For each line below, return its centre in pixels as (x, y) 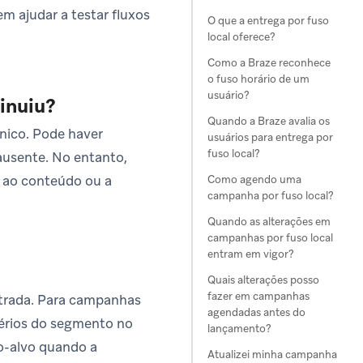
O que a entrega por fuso (268, 21)
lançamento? (239, 329)
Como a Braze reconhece (269, 63)
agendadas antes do (256, 312)
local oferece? (241, 37)
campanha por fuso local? (271, 196)
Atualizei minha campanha (272, 354)
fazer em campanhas (258, 296)
